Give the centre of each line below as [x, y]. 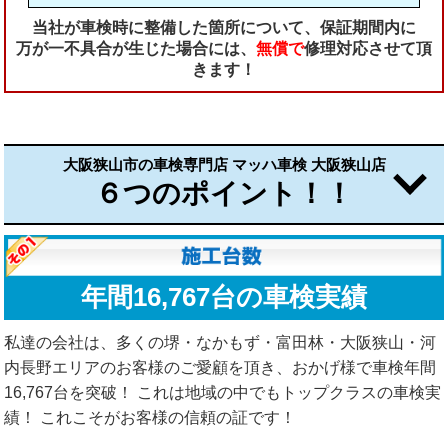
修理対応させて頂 [368, 48]
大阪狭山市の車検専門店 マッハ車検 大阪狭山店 [224, 164]
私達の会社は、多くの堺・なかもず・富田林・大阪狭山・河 [220, 342]
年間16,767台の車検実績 [224, 296]
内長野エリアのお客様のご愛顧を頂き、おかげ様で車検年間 [220, 367]
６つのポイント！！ [224, 193]
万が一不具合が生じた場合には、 [136, 48]
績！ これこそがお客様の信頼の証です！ [150, 417]
